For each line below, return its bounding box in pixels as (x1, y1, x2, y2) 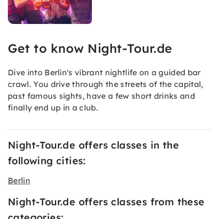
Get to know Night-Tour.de (8, 41, 173, 56)
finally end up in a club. (8, 103, 99, 112)
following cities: (8, 154, 86, 167)
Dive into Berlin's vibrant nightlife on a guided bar (8, 67, 201, 77)
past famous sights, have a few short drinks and (8, 91, 196, 101)
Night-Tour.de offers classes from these (8, 196, 205, 208)
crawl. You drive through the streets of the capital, (8, 79, 203, 89)
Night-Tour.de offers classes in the (8, 139, 179, 151)
